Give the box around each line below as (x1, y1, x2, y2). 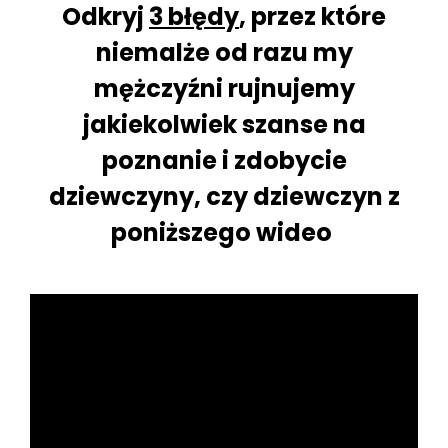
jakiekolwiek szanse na (82, 108, 366, 141)
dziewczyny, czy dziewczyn (48, 180, 383, 213)
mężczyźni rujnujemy (93, 72, 355, 105)
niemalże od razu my (95, 36, 353, 69)
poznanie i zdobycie (101, 144, 347, 177)
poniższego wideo (111, 216, 337, 249)
